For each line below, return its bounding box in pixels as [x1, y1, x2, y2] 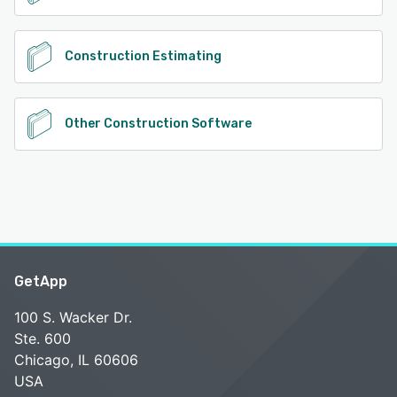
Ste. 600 [14, 329, 71, 347]
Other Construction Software [65, 115, 252, 131]
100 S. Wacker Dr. [14, 307, 132, 326]
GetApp [14, 272, 67, 290]
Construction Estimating [65, 48, 222, 64]
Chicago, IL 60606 [14, 350, 138, 369]
